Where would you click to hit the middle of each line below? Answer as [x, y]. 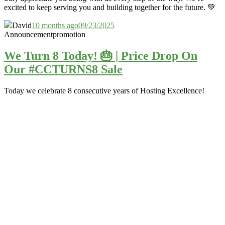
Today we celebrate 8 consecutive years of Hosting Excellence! [104, 91]
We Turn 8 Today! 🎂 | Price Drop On [101, 56]
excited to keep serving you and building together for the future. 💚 [110, 8]
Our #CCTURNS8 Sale [63, 70]
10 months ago [55, 26]
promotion [69, 35]
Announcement [28, 35]
